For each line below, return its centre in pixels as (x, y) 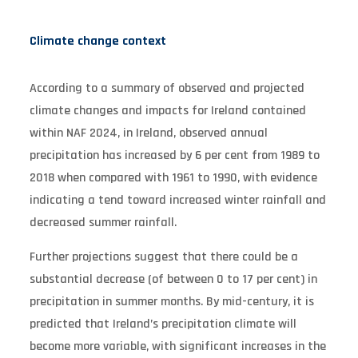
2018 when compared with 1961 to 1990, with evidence (173, 177)
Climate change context (97, 41)
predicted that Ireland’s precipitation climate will (163, 324)
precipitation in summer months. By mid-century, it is (171, 301)
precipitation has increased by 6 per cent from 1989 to (174, 155)
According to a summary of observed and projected (167, 88)
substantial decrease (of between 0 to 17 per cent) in (173, 279)
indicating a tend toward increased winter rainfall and (177, 200)
